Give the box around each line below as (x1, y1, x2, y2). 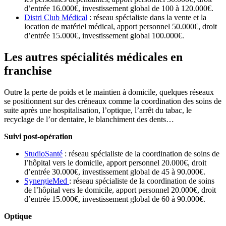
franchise (4, 64, 52, 77)
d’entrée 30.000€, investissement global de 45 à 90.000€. (24, 167, 205, 176)
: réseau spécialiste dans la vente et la (87, 13, 206, 22)
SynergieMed (24, 176, 69, 185)
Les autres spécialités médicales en (4, 50, 183, 64)
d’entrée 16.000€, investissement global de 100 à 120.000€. (24, 4, 213, 13)
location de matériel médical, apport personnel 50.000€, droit (24, 22, 217, 31)
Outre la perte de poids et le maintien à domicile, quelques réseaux (4, 87, 214, 96)
